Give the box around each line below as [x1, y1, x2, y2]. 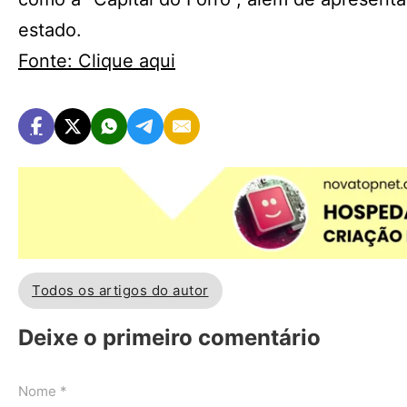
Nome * [18, 382, 67, 400]
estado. [18, 19, 82, 41]
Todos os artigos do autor [32, 282, 209, 300]
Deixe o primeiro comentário [18, 323, 321, 351]
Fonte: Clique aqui [18, 50, 175, 72]
